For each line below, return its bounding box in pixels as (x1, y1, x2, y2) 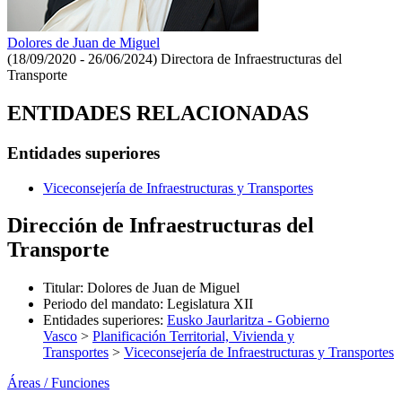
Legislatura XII (167, 296, 253, 312)
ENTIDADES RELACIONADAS (7, 100, 309, 125)
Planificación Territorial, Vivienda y (92, 328, 294, 345)
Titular (43, 280, 80, 296)
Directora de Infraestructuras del (161, 50, 342, 66)
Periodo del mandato (43, 296, 160, 312)
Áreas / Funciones (7, 375, 109, 391)
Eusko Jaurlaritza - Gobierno (167, 312, 329, 328)
